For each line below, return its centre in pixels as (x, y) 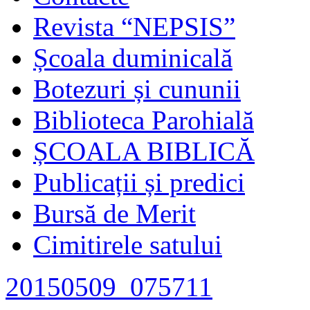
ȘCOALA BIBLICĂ (144, 151)
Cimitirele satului (128, 244)
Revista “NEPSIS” (134, 26)
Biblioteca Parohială (144, 120)
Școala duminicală (133, 57)
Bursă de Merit (115, 213)
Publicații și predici (139, 182)
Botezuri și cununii (137, 89)
